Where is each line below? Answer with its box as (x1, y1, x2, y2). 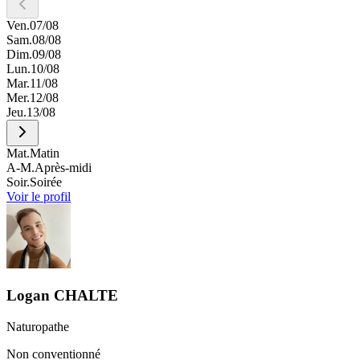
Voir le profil (6, 190, 71, 204)
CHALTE (54, 287, 118, 305)
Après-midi (35, 161, 92, 175)
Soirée (30, 175, 62, 190)
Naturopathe (6, 319, 69, 333)
